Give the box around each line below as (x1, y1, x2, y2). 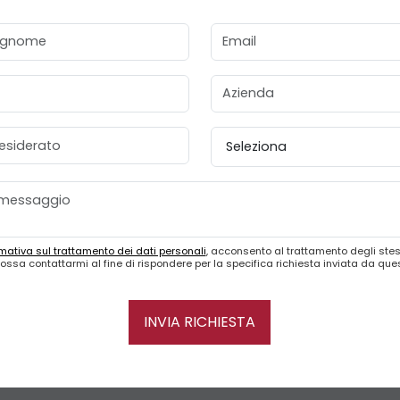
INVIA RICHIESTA (144, 312, 256, 333)
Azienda (209, 73, 265, 95)
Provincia (209, 126, 274, 147)
